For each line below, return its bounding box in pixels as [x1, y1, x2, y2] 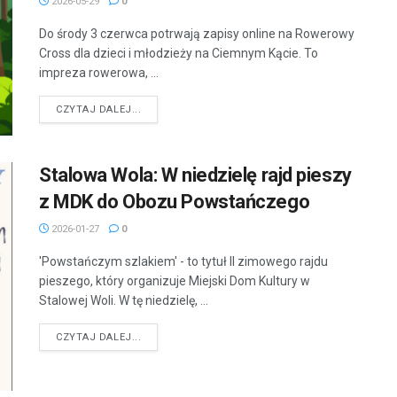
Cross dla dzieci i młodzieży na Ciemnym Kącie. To [39, 46, 318, 60]
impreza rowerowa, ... [39, 66, 159, 80]
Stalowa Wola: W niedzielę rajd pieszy [39, 164, 352, 187]
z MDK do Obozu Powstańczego [39, 191, 310, 214]
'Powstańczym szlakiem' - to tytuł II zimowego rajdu [39, 254, 328, 269]
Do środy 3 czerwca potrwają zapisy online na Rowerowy [39, 27, 354, 41]
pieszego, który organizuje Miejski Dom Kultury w [39, 274, 310, 289]
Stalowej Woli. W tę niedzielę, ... [39, 293, 208, 308]
